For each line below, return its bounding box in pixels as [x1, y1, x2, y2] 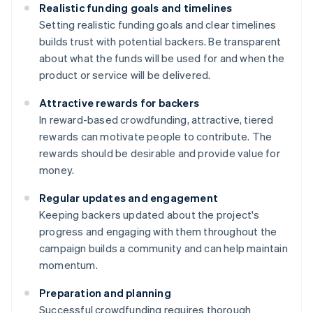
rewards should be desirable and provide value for [39, 146, 280, 161]
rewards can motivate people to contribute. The [39, 129, 272, 144]
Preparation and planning [39, 286, 171, 300]
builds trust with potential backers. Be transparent [39, 34, 282, 49]
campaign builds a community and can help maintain [39, 241, 288, 256]
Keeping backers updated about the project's [39, 208, 260, 222]
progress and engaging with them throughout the [39, 224, 277, 239]
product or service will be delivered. [39, 68, 211, 82]
